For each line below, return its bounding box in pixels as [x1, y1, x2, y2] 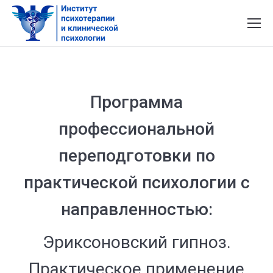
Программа [90, 92, 183, 112]
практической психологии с [23, 172, 250, 193]
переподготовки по [58, 146, 215, 166]
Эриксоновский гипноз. [42, 232, 231, 252]
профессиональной [58, 119, 214, 139]
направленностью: [60, 199, 213, 219]
